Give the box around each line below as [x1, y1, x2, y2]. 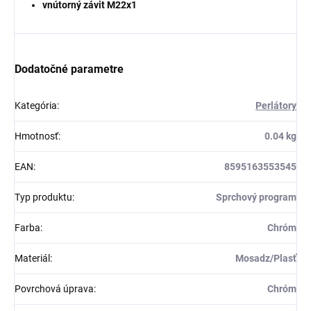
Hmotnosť [15, 130, 58, 142]
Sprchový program [216, 191, 296, 203]
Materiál [15, 252, 50, 264]
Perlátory [255, 99, 296, 111]
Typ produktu [15, 191, 72, 203]
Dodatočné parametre [15, 62, 124, 76]
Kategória [15, 99, 57, 111]
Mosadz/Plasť [235, 252, 296, 264]
